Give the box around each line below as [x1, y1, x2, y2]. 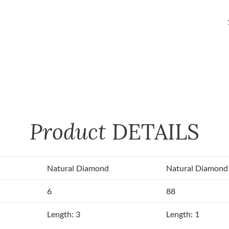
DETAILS [112, 118, 199, 146]
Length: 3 [47, 209, 80, 219]
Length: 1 [166, 209, 199, 219]
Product [30, 118, 112, 146]
